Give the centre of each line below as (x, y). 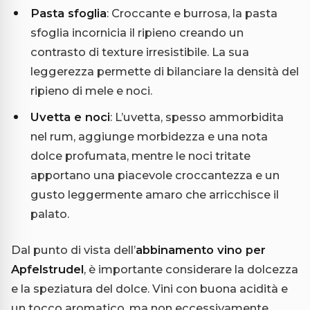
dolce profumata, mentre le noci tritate (140, 156)
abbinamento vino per (201, 250)
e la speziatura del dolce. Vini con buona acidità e (149, 289)
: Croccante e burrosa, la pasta (192, 13)
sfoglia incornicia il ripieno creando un (137, 33)
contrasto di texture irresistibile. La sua (140, 52)
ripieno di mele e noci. (91, 91)
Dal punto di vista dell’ (73, 250)
